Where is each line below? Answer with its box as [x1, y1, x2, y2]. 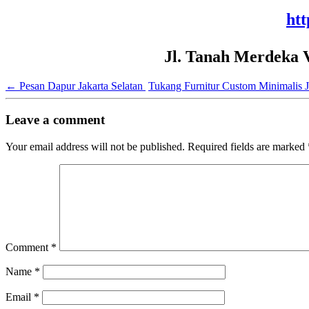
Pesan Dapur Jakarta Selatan [17, 80, 146, 92]
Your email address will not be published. [6, 140, 185, 152]
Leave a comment [6, 112, 105, 127]
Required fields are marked [188, 140, 308, 152]
